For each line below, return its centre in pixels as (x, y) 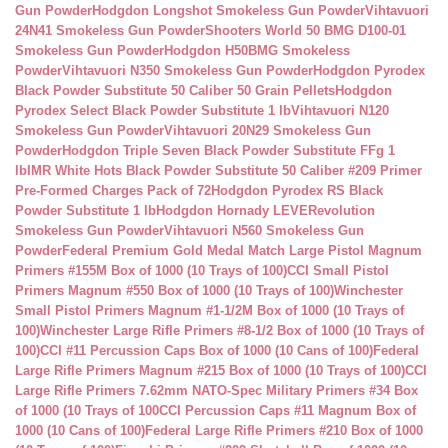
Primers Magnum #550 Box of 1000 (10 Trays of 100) (174, 290)
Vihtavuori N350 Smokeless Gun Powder (187, 70)
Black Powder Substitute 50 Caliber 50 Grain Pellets (175, 90)
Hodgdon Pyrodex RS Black (297, 190)
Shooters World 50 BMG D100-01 (305, 30)
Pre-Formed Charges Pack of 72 (113, 190)
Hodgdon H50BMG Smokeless (257, 50)
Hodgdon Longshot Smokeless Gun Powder (228, 10)
